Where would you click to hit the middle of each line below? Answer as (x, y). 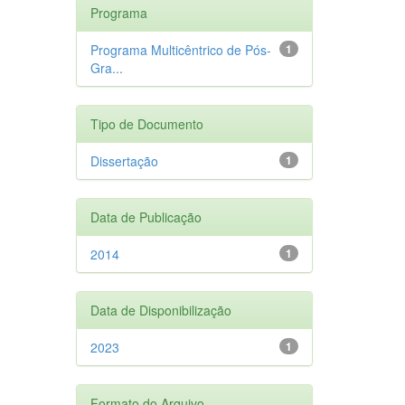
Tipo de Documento (146, 123)
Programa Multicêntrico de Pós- (180, 49)
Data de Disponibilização (160, 310)
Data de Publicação (146, 217)
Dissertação (124, 160)
